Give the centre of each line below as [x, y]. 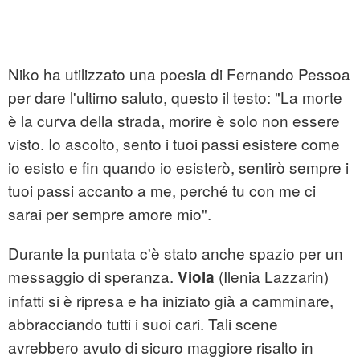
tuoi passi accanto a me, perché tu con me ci [162, 190]
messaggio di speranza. [93, 276]
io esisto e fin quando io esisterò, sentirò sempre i [178, 167]
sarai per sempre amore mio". [110, 214]
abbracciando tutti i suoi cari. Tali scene [143, 324]
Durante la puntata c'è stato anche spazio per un [176, 253]
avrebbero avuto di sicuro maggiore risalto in [161, 347]
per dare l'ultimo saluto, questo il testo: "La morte [175, 97]
